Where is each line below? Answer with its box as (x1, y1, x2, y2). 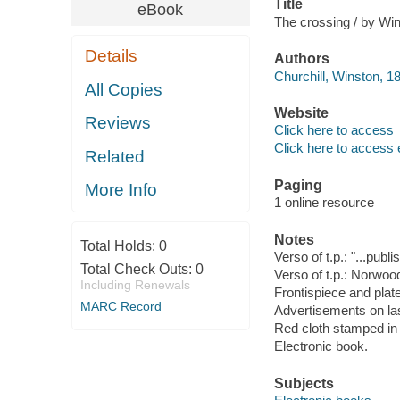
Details (85, 46, 138, 66)
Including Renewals (79, 277, 190, 292)
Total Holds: (79, 237, 159, 254)
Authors (273, 51, 329, 67)
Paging (273, 177, 322, 193)
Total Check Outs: (79, 261, 196, 277)
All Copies (85, 79, 163, 99)
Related (85, 146, 146, 166)
